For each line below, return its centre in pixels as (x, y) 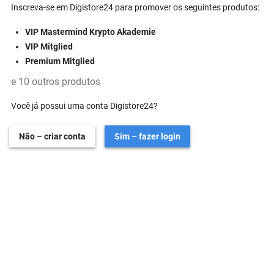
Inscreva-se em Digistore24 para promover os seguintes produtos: (135, 7)
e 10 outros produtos (56, 82)
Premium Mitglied (60, 61)
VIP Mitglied (49, 46)
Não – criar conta (52, 136)
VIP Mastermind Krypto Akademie (90, 32)
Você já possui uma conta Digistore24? (84, 106)
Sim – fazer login (147, 136)
